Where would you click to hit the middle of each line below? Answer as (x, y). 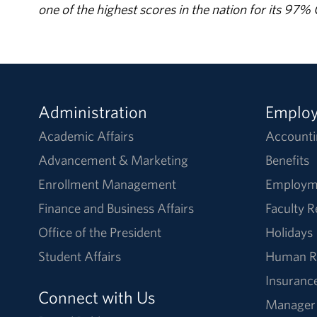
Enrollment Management (107, 184)
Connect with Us (97, 297)
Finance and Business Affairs (116, 208)
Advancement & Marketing (113, 160)
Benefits (287, 160)
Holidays (289, 232)
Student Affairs (79, 256)
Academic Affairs (86, 136)
